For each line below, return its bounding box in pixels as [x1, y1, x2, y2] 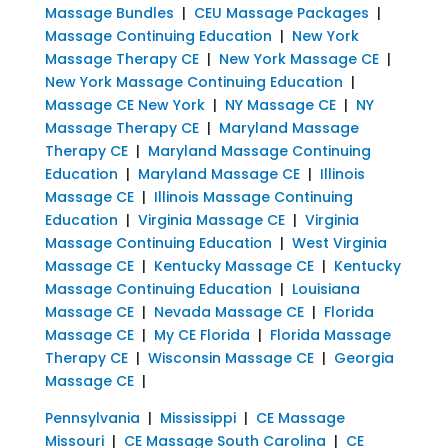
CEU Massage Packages [193, 2, 369, 23]
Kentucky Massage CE [153, 255, 314, 276]
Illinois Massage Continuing [153, 186, 353, 207]
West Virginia [291, 232, 387, 253]
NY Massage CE [224, 94, 336, 115]
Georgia [333, 347, 394, 368]
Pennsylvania [44, 407, 140, 428]
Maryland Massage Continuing [147, 140, 371, 161]
